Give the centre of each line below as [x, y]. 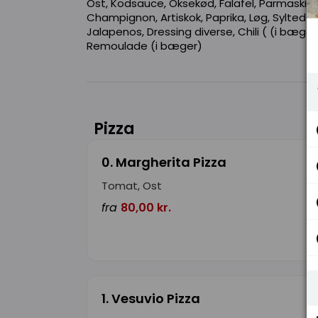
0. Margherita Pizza [164, 163]
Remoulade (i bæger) [144, 46]
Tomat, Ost [132, 186]
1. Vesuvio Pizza [151, 299]
